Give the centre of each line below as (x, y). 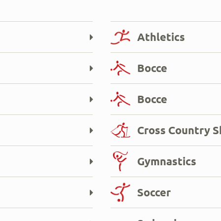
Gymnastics (167, 161)
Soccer (154, 192)
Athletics (161, 37)
